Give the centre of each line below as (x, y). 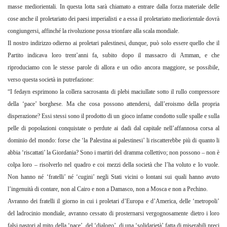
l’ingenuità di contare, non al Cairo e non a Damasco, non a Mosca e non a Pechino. (108, 189)
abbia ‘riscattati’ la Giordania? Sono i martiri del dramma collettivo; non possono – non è (113, 153)
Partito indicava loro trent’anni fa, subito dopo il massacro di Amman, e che (113, 55)
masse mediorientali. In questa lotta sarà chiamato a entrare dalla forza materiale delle (113, 7)
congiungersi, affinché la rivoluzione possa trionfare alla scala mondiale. (93, 31)
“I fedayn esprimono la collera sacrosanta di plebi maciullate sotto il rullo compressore (113, 92)
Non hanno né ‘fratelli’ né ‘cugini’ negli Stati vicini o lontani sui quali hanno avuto (113, 177)
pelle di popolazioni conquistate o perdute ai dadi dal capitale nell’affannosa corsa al (113, 128)
